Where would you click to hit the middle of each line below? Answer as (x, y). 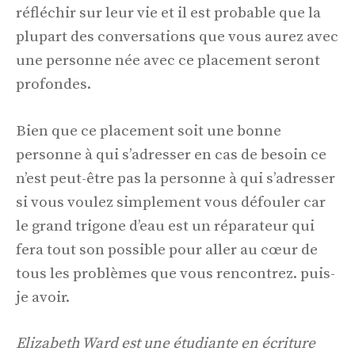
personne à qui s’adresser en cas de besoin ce (171, 155)
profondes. (53, 85)
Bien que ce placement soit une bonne (149, 131)
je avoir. (43, 297)
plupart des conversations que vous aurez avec (177, 37)
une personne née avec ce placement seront (168, 61)
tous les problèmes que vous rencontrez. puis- (176, 273)
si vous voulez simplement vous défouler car (171, 202)
